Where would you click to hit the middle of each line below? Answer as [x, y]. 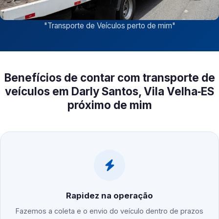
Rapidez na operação [109, 196]
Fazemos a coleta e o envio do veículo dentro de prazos [109, 211]
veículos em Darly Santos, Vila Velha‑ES [109, 91]
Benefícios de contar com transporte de [109, 78]
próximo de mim [109, 105]
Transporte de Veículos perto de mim [109, 26]
